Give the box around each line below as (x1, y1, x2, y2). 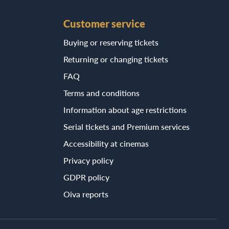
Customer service (63, 17, 145, 30)
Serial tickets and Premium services (63, 122, 190, 131)
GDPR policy (63, 172, 109, 182)
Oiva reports (63, 189, 108, 199)
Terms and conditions (63, 88, 140, 98)
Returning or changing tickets (63, 54, 168, 64)
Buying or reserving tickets (63, 37, 158, 47)
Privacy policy (63, 155, 113, 165)
